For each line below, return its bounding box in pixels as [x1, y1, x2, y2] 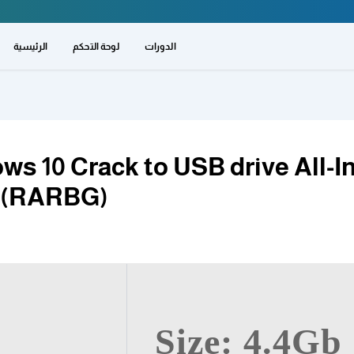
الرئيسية [13, 40, 48, 52]
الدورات [144, 40, 176, 52]
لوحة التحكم [73, 40, 119, 52]
